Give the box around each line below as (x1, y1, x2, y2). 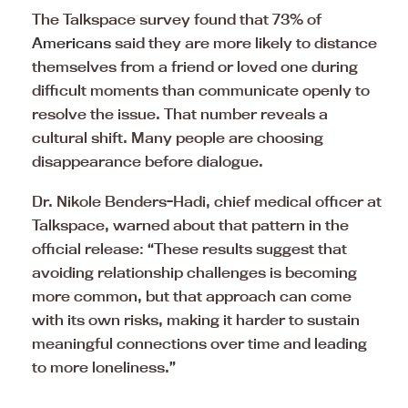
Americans (32, 33, 111, 52)
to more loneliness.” (32, 357, 176, 376)
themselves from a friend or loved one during (32, 56, 358, 76)
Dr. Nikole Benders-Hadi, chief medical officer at (32, 191, 382, 210)
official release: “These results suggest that (32, 239, 347, 258)
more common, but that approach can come (32, 286, 352, 305)
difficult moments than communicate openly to (32, 80, 370, 99)
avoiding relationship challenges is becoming (32, 262, 357, 281)
